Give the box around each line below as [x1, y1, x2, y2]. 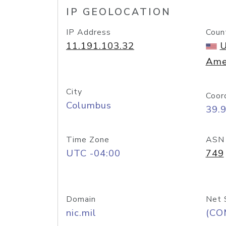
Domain [66, 194, 96, 205]
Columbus [66, 99, 111, 112]
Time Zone [66, 134, 109, 145]
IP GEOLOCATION [66, 6, 171, 19]
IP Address [66, 27, 111, 38]
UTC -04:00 [66, 147, 121, 160]
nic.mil [66, 206, 96, 219]
